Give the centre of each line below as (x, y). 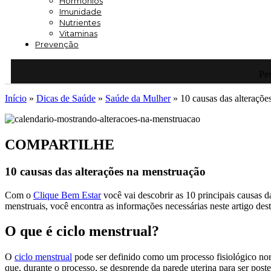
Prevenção (57, 44)
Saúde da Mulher (138, 98)
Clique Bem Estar (67, 195)
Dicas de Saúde (66, 98)
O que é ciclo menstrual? (82, 231)
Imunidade (80, 11)
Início (16, 98)
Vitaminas (78, 33)
